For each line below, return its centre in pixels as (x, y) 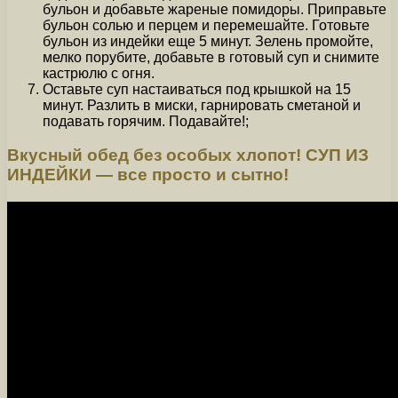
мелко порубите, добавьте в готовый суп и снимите (211, 57)
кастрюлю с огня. (99, 73)
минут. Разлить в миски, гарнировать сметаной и (202, 105)
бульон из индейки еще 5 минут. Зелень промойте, (208, 41)
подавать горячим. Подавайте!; (146, 121)
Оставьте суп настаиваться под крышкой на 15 (197, 89)
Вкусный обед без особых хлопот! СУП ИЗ (188, 155)
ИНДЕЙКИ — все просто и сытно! (148, 175)
